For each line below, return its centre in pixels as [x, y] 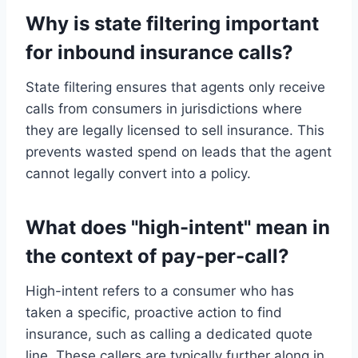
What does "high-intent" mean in [178, 228]
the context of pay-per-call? [157, 257]
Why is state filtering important [172, 24]
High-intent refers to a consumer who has [160, 291]
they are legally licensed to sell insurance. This [175, 131]
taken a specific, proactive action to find [154, 313]
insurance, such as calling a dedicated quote [169, 334]
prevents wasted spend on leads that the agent [179, 152]
